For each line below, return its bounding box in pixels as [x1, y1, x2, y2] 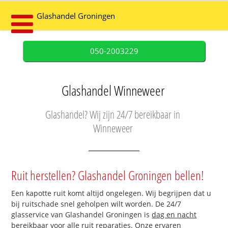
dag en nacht [152, 210, 197, 220]
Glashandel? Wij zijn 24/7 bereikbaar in [45, 107, 180, 122]
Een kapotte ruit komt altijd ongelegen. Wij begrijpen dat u [11, 188, 212, 198]
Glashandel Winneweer [61, 81, 164, 100]
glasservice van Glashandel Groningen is [11, 210, 152, 220]
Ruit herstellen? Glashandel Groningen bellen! [11, 166, 205, 184]
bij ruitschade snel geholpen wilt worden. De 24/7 [11, 199, 182, 209]
